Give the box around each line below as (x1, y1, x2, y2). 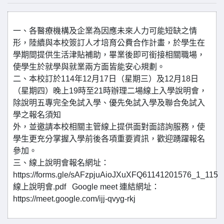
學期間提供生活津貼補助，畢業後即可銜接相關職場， (13, 50, 205, 59)
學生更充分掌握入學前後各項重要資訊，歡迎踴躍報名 (13, 134, 205, 143)
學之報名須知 (13, 110, 61, 119)
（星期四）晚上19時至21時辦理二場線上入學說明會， (13, 86, 207, 95)
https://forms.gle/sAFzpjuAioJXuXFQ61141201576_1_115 (13, 170, 218, 179)
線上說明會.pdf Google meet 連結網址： (13, 182, 159, 191)
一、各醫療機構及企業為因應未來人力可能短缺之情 (13, 26, 197, 35)
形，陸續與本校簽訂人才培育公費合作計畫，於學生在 (13, 38, 205, 47)
